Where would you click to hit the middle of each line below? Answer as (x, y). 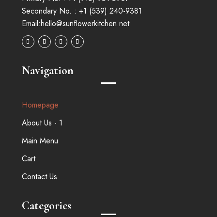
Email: (31, 24)
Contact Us (39, 177)
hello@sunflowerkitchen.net (85, 24)
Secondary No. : (50, 11)
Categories (46, 206)
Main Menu (40, 141)
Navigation (47, 71)
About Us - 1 (42, 123)
